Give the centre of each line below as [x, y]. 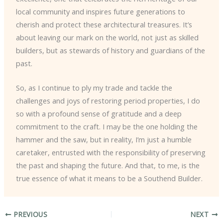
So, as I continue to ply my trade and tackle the [94, 88]
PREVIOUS [30, 215]
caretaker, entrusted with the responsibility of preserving [111, 153]
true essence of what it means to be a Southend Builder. [109, 178]
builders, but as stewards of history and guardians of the [110, 50]
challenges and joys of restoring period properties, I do [108, 101]
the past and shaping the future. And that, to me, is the [108, 166]
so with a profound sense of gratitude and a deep [99, 114]
